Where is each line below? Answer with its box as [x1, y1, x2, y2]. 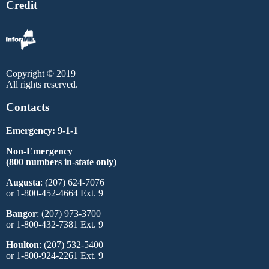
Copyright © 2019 [6, 68, 76, 79]
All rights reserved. [6, 79, 78, 89]
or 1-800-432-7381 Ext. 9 [6, 219, 103, 230]
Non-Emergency [6, 146, 73, 157]
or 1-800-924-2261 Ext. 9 [6, 250, 103, 261]
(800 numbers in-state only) [6, 157, 116, 168]
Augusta [6, 177, 40, 188]
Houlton [6, 240, 39, 250]
